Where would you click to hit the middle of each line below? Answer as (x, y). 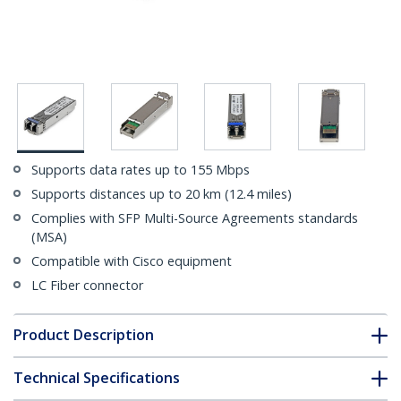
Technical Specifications (97, 378)
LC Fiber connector (87, 286)
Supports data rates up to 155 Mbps (141, 170)
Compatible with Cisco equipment (132, 261)
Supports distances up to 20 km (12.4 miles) (162, 194)
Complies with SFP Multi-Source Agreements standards (195, 218)
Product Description (84, 335)
